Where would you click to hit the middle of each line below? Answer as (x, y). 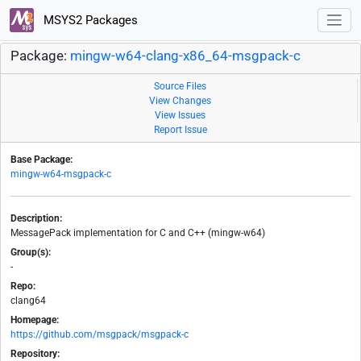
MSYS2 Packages (89, 20)
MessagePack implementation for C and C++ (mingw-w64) (138, 233)
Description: (36, 219)
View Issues (180, 116)
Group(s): (31, 253)
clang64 (28, 301)
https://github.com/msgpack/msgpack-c (100, 335)
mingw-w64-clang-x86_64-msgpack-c (185, 56)
